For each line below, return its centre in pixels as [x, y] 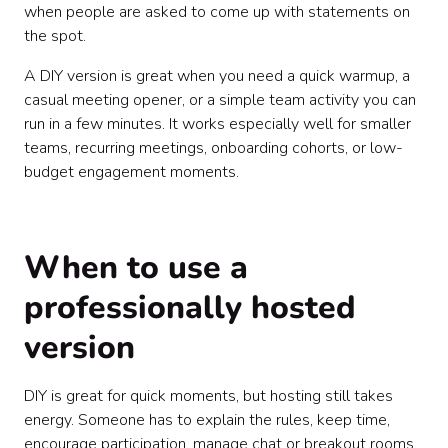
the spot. [55, 36]
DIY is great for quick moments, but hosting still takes [208, 396]
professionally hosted [190, 307]
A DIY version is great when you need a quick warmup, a [217, 76]
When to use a [136, 267]
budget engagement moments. [131, 172]
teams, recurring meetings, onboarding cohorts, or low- [213, 148]
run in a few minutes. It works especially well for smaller [217, 124]
